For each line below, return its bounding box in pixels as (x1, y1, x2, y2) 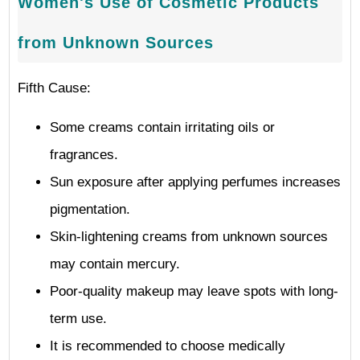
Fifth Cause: (18, 80, 91, 96)
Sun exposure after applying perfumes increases (50, 174, 341, 190)
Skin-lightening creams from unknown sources (50, 229, 328, 244)
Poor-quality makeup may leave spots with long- (50, 284, 338, 299)
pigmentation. (50, 202, 130, 217)
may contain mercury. (50, 256, 180, 272)
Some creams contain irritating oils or (50, 120, 275, 135)
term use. (50, 311, 107, 326)
